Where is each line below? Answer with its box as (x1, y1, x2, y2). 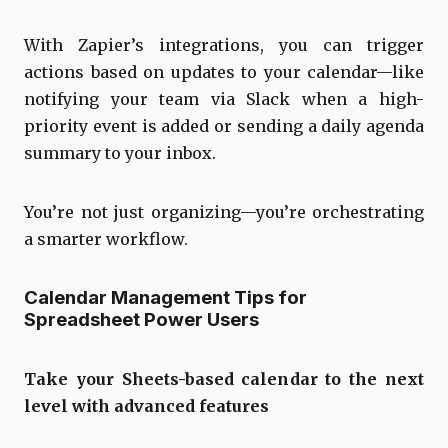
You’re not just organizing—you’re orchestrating (24, 201, 424, 222)
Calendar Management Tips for (24, 286, 307, 310)
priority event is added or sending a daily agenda (24, 115, 424, 136)
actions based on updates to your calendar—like (24, 61, 424, 82)
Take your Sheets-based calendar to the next (24, 369, 424, 390)
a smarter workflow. (24, 228, 188, 249)
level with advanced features (24, 396, 269, 417)
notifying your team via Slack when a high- (24, 88, 424, 109)
